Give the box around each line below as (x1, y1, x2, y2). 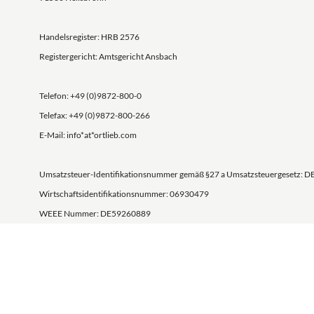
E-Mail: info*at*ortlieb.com (39, 130, 137, 140)
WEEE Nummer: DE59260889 (39, 208, 151, 219)
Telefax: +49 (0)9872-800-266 (39, 110, 150, 121)
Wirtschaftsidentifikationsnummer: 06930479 (39, 189, 209, 199)
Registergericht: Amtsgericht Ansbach (39, 51, 177, 62)
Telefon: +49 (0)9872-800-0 (39, 90, 142, 101)
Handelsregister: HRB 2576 (39, 32, 139, 42)
